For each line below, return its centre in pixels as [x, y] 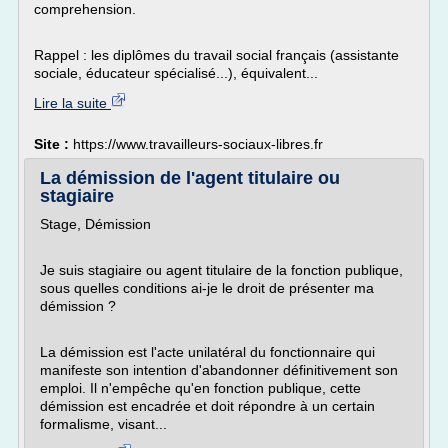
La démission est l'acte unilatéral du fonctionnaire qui [207, 352]
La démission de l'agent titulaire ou [190, 178]
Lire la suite [72, 103]
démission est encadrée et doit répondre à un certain [207, 406]
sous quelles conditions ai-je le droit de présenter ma [207, 288]
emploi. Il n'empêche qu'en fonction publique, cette [200, 388]
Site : [53, 144]
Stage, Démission [95, 224]
